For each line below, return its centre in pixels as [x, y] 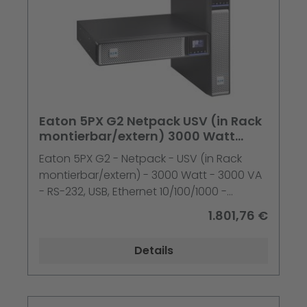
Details [153, 251]
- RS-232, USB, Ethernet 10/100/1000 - [133, 192]
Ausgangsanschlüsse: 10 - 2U [115, 208]
